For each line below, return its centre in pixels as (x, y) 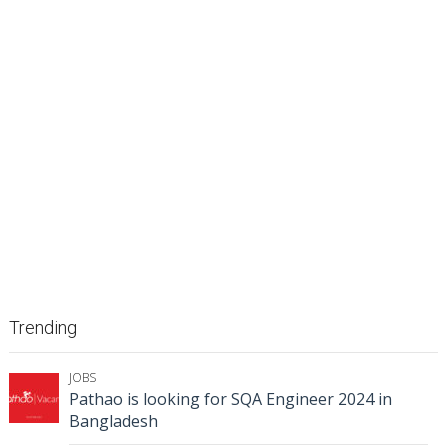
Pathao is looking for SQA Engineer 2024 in (230, 399)
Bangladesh (113, 421)
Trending (43, 328)
